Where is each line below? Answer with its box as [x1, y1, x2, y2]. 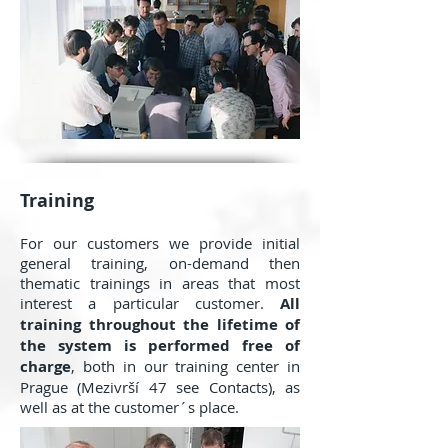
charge [20, 356, 71, 377]
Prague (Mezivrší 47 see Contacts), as [20, 377, 300, 397]
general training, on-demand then [20, 253, 300, 273]
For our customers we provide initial [20, 233, 300, 253]
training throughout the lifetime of [20, 314, 300, 335]
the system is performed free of [20, 335, 300, 356]
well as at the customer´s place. [20, 397, 239, 417]
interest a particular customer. [20, 293, 280, 313]
